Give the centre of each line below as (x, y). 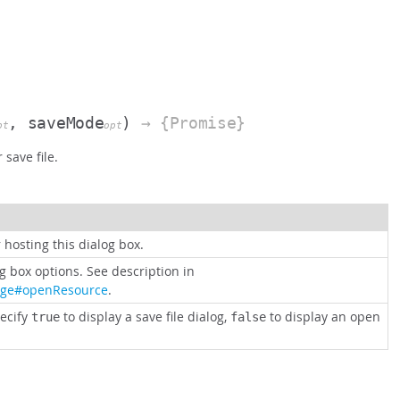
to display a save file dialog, (145, 317)
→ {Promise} (188, 123)
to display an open (323, 317)
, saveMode (56, 123)
